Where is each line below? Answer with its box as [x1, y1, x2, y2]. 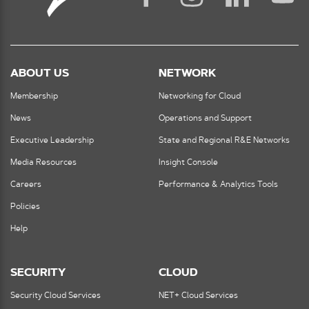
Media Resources [10, 158, 77, 167]
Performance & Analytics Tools [159, 180, 278, 189]
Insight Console [159, 158, 218, 167]
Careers [10, 180, 41, 189]
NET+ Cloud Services [159, 291, 238, 300]
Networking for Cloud [159, 92, 241, 101]
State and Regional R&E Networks [159, 136, 290, 145]
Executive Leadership [10, 136, 94, 145]
